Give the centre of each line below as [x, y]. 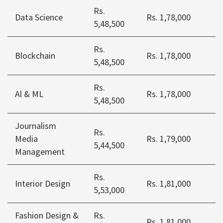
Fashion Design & [47, 216]
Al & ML [29, 94]
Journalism [36, 126]
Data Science [39, 17]
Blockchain [35, 56]
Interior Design [43, 184]
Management [40, 152]
